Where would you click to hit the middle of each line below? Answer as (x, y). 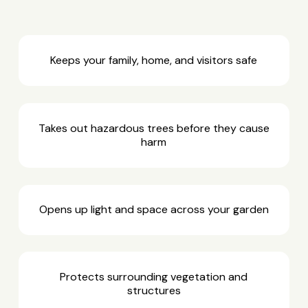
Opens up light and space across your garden (154, 210)
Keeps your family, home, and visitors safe (154, 60)
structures (154, 291)
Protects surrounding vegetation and (154, 277)
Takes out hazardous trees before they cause (154, 128)
